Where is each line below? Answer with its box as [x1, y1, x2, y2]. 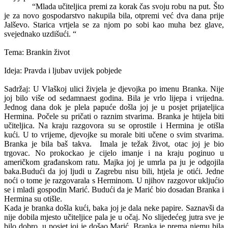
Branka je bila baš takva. [4, 139, 92, 148]
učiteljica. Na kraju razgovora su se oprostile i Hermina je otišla [4, 121, 224, 130]
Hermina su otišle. [4, 194, 62, 203]
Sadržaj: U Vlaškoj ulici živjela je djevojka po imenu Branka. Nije [4, 84, 224, 93]
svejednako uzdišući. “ [4, 30, 76, 38]
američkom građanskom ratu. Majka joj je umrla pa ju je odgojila [4, 158, 224, 166]
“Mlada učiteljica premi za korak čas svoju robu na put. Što [32, 2, 224, 11]
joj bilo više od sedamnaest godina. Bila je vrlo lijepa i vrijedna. [4, 94, 224, 102]
